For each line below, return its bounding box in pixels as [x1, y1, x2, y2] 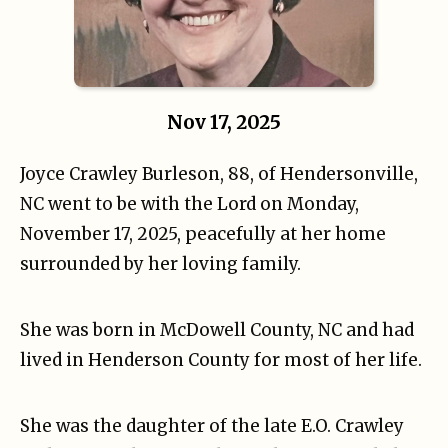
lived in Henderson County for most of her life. [20, 348, 422, 371]
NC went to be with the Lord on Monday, [20, 192, 359, 215]
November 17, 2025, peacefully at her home [20, 222, 386, 245]
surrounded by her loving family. [20, 252, 301, 275]
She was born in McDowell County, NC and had [20, 318, 414, 341]
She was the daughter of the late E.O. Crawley [20, 414, 404, 437]
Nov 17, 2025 [167, 110, 281, 134]
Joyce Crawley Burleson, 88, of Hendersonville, [20, 162, 418, 185]
